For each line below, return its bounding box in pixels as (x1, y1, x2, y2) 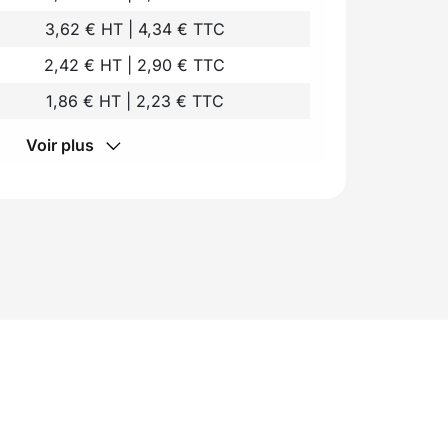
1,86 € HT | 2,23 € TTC (45, 90, 224, 111)
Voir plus (25, 134, 98, 155)
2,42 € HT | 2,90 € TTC (44, 54, 225, 75)
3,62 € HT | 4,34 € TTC (44, 18, 225, 39)
